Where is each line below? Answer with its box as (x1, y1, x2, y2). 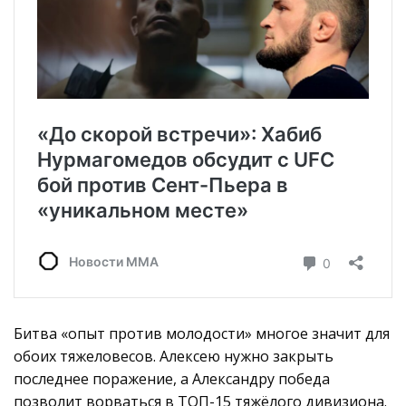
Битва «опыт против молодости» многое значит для (14, 323, 390, 343)
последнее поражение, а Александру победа (14, 368, 330, 389)
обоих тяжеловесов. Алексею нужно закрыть (14, 345, 333, 366)
